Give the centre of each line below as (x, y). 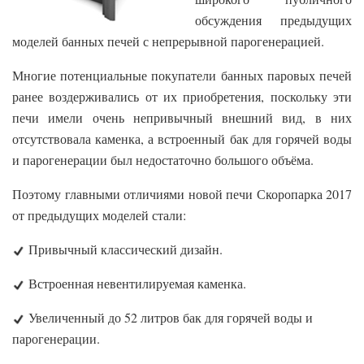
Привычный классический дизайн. (123, 249)
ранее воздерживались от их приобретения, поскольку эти (182, 97)
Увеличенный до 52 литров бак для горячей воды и (169, 318)
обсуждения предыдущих (273, 20)
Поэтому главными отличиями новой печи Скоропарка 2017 (182, 194)
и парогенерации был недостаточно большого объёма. (163, 160)
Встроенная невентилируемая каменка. (135, 284)
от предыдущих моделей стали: (99, 215)
